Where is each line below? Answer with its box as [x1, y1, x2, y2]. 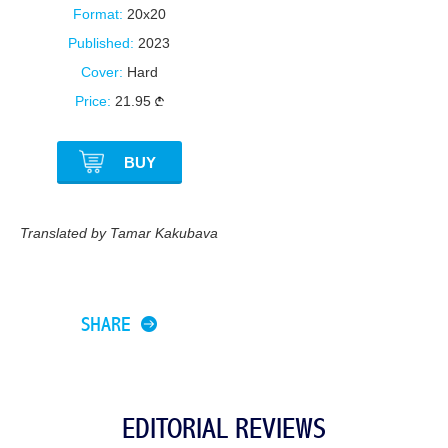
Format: [72, 6, 123, 22]
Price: [74, 93, 111, 109]
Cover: [80, 64, 123, 80]
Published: [68, 35, 134, 51]
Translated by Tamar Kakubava [20, 225, 218, 241]
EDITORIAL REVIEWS [121, 414, 326, 444]
